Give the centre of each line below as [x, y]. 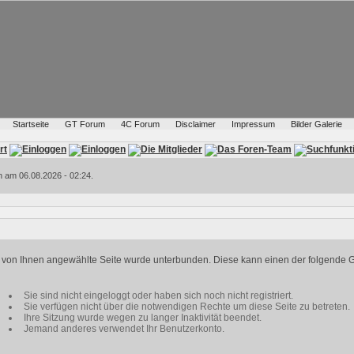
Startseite [30, 124]
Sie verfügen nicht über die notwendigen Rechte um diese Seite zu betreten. [187, 307]
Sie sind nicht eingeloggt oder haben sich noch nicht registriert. [158, 296]
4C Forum [140, 124]
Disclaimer [195, 124]
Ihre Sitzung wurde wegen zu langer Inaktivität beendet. [143, 318]
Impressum [253, 124]
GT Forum [85, 124]
